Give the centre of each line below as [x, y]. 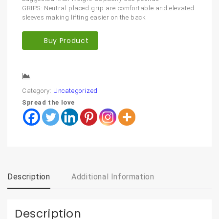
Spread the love [48, 103]
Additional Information [113, 177]
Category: [38, 91]
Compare [51, 77]
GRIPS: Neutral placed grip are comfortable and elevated [109, 8]
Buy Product [66, 41]
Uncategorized [76, 91]
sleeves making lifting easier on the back [84, 18]
